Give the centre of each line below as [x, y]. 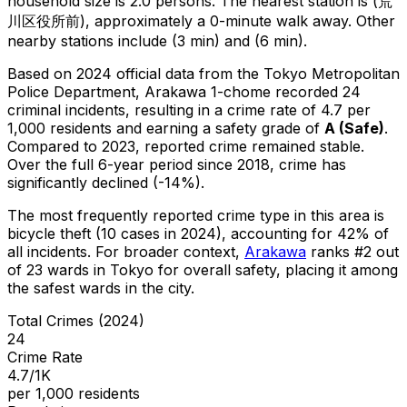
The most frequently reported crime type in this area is [196, 215]
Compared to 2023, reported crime [129, 146]
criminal [34, 109]
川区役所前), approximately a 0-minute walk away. [179, 20]
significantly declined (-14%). [106, 182]
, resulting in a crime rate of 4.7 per [248, 109]
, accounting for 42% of [305, 233]
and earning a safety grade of [220, 128]
